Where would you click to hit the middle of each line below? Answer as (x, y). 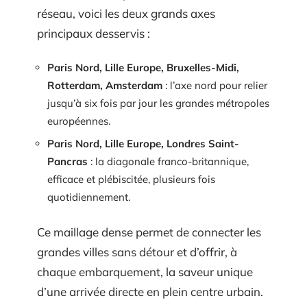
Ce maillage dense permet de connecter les (149, 232)
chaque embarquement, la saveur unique (145, 271)
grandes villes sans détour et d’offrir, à (137, 251)
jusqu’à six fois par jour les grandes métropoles (158, 103)
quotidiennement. (89, 197)
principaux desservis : (94, 33)
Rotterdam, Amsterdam (105, 85)
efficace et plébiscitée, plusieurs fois (131, 179)
